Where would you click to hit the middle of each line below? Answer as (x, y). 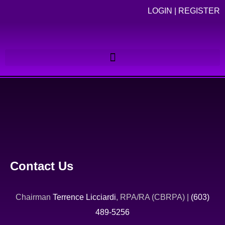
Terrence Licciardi (84, 197)
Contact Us (42, 166)
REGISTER (199, 11)
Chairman (34, 197)
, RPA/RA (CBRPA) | (153, 197)
